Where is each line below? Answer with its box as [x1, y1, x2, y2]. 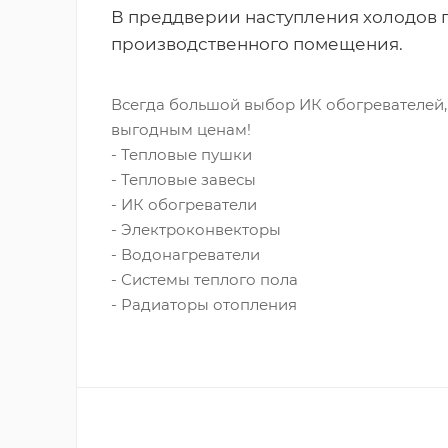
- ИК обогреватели [110, 195, 257, 214]
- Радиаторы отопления [110, 295, 297, 314]
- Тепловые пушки [110, 145, 252, 164]
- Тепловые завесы [110, 170, 256, 189]
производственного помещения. [110, 34, 403, 54]
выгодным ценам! [110, 120, 251, 139]
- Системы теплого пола [110, 270, 298, 289]
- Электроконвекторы [110, 220, 281, 239]
